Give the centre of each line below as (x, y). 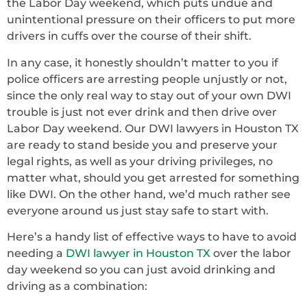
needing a (36, 254)
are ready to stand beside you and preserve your (142, 145)
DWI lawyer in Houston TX (138, 254)
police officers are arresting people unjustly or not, (147, 79)
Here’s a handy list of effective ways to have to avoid (152, 237)
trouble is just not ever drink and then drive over (142, 112)
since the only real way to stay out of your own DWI (149, 95)
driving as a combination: (77, 286)
